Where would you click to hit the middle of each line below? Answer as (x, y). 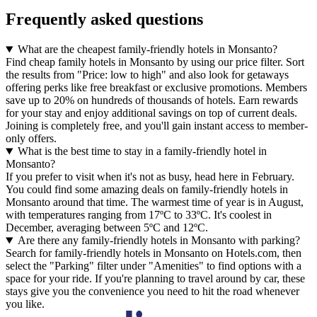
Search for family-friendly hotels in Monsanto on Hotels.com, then (154, 253)
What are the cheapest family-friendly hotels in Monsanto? (147, 50)
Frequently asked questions (104, 19)
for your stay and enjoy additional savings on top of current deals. (151, 113)
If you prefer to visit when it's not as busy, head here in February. (150, 177)
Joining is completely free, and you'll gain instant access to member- (157, 126)
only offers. (31, 139)
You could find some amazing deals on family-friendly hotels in (147, 190)
